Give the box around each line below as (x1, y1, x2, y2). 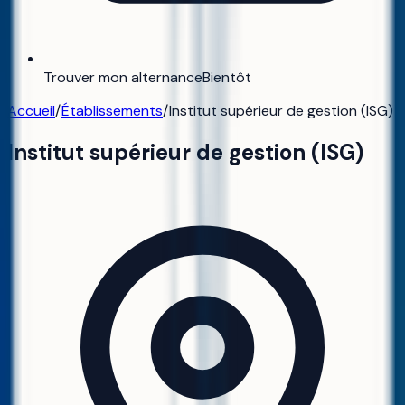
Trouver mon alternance (43, 67, 202, 87)
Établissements (61, 100, 163, 120)
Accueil (7, 100, 55, 120)
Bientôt (202, 67, 251, 87)
